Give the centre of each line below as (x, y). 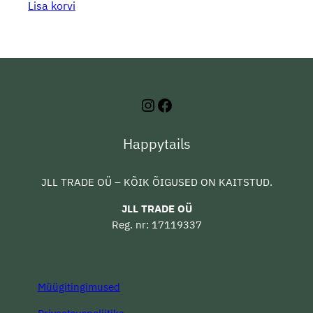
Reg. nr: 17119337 (156, 224)
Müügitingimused (79, 287)
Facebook (192, 104)
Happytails (156, 144)
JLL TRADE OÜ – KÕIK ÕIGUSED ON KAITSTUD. (156, 182)
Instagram (179, 104)
